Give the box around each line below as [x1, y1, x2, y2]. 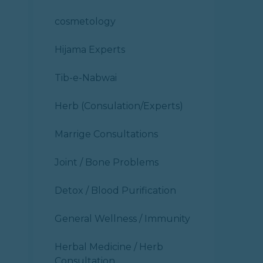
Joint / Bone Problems [55, 157, 159, 168]
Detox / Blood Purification [55, 185, 176, 196]
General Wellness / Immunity [55, 213, 190, 224]
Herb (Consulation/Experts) [55, 100, 183, 112]
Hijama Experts [55, 44, 125, 55]
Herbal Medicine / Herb [55, 241, 163, 252]
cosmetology [55, 16, 116, 27]
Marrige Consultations [55, 129, 158, 140]
